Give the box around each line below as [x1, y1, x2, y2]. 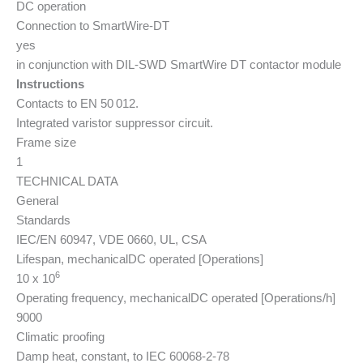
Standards [16, 213, 70, 227]
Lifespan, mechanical [16, 252, 128, 266]
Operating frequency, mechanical [16, 291, 190, 305]
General [16, 194, 58, 207]
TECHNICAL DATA [16, 174, 118, 188]
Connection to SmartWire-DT [16, 19, 169, 32]
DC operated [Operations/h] [190, 291, 335, 305]
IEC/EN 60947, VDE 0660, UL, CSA [16, 233, 207, 246]
